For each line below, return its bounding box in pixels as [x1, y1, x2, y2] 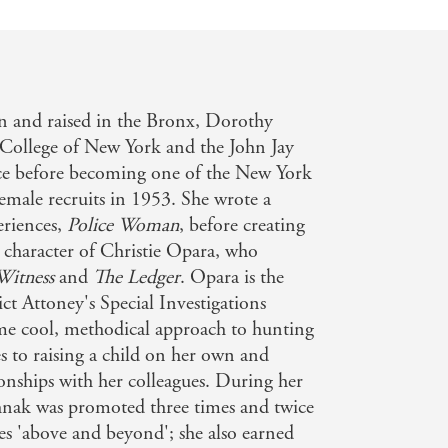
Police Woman [67, 212, 180, 238]
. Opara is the [180, 264, 285, 290]
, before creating [179, 212, 306, 238]
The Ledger [93, 264, 181, 290]
